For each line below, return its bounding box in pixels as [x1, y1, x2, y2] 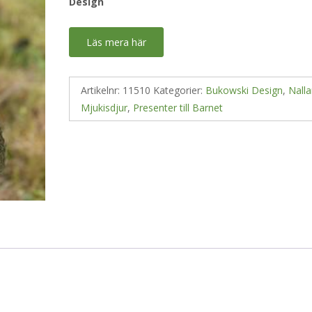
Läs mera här [86, 36, 147, 49]
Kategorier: [153, 84, 206, 97]
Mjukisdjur [81, 101, 128, 114]
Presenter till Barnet [133, 101, 224, 114]
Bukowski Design [205, 84, 283, 97]
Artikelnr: [81, 84, 123, 97]
